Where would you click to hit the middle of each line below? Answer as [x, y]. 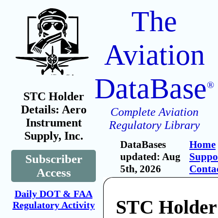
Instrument [54, 123]
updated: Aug [150, 157]
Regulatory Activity [54, 205]
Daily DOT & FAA [54, 194]
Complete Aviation [154, 112]
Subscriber [54, 159]
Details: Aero [54, 109]
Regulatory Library [154, 125]
